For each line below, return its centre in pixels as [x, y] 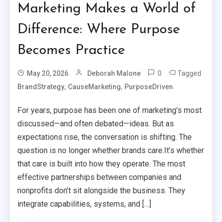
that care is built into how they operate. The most [102, 164]
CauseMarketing [95, 87]
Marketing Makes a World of [107, 9]
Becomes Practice [71, 51]
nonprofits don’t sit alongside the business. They [102, 191]
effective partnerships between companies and [100, 177]
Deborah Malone [114, 74]
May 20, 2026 [48, 74]
